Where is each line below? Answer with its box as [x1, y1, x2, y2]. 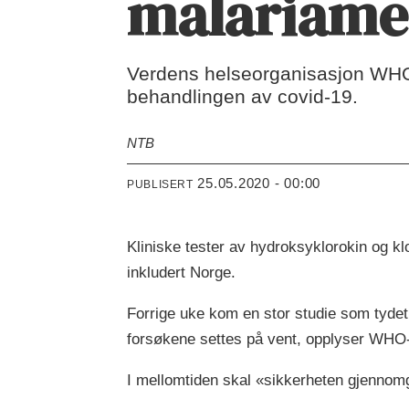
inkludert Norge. [127, 263, 236, 281]
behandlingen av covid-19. [127, 86, 359, 108]
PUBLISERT [127, 177, 194, 191]
